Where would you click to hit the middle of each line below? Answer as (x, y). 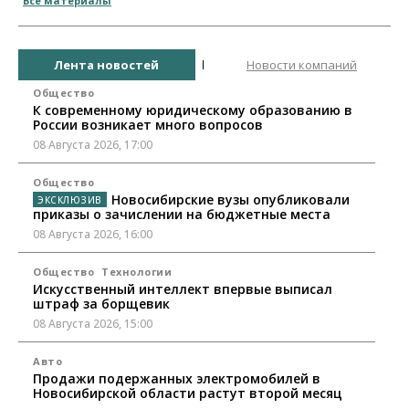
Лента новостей (106, 64)
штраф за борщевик (101, 304)
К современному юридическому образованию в (193, 110)
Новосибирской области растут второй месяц (188, 393)
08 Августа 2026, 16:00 (93, 235)
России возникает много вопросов (148, 125)
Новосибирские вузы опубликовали (230, 200)
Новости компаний (302, 64)
